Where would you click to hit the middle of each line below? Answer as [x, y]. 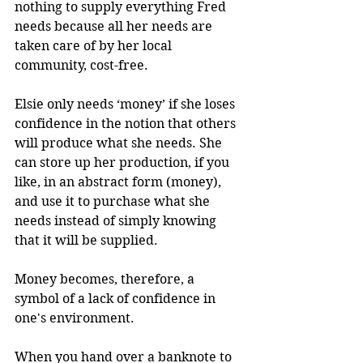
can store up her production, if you [124, 162]
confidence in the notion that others [127, 123]
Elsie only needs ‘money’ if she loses [126, 104]
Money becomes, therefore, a [106, 279]
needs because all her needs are [115, 26]
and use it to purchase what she [114, 201]
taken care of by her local [95, 45]
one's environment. [75, 318]
